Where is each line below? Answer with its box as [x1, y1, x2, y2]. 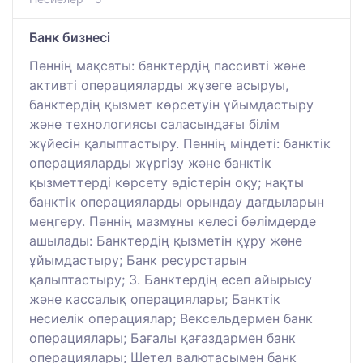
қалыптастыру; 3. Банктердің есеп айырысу [29, 271, 312, 288]
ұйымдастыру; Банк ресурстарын [29, 251, 246, 268]
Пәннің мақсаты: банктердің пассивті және [29, 57, 305, 74]
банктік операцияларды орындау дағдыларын [29, 193, 324, 210]
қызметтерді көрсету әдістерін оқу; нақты [29, 173, 304, 190]
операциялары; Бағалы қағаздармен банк [29, 329, 296, 346]
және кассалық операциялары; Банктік [29, 290, 280, 307]
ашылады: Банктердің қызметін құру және [29, 232, 302, 249]
